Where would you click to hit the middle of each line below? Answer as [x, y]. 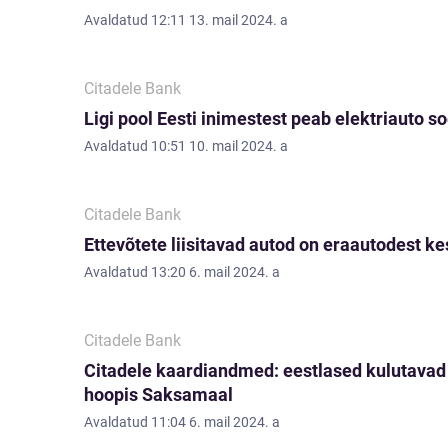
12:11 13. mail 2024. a [219, 20]
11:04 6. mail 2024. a [215, 422]
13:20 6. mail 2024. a [215, 272]
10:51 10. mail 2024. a [219, 146]
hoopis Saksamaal [158, 394]
